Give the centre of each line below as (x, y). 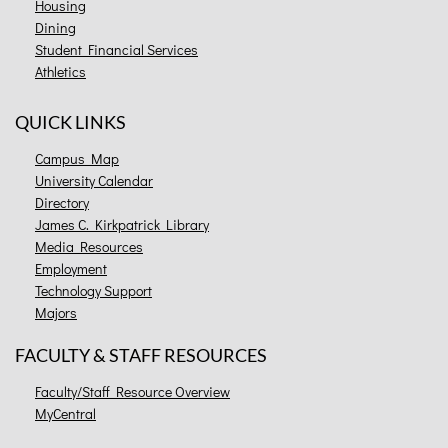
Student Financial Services (116, 50)
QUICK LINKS (70, 122)
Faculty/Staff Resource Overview (132, 392)
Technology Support (93, 291)
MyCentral (65, 414)
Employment (71, 269)
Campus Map (77, 159)
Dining (55, 28)
